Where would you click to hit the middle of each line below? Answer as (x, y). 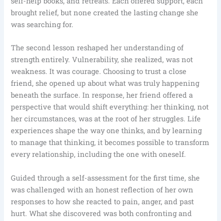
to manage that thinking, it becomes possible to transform (110, 143)
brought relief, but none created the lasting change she (105, 12)
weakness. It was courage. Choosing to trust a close (99, 72)
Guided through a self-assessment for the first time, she (106, 178)
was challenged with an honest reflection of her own (102, 189)
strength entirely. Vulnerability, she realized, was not (102, 60)
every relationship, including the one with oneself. (99, 154)
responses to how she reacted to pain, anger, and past (103, 201)
